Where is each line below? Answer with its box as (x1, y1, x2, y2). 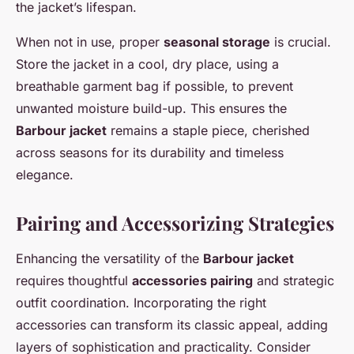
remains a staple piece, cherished (107, 122, 310, 139)
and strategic (253, 273, 334, 289)
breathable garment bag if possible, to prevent (16, 78, 293, 95)
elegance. (16, 167, 73, 183)
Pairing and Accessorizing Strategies (16, 210, 334, 236)
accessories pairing (132, 273, 253, 289)
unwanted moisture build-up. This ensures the (16, 100, 287, 117)
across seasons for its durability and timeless (16, 145, 284, 161)
